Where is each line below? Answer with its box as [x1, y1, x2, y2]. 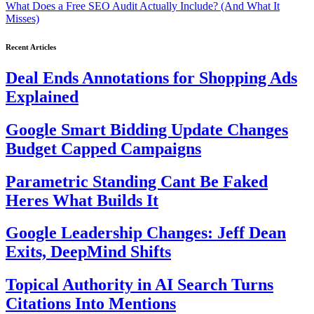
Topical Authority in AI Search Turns [6, 275, 273, 294]
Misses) [6, 12, 39, 25]
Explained [6, 87, 78, 106]
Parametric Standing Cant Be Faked [6, 172, 268, 191]
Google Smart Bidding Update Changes [6, 120, 288, 139]
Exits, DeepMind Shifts [6, 243, 171, 261]
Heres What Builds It [6, 191, 158, 210]
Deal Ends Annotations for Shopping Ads [6, 68, 297, 87]
